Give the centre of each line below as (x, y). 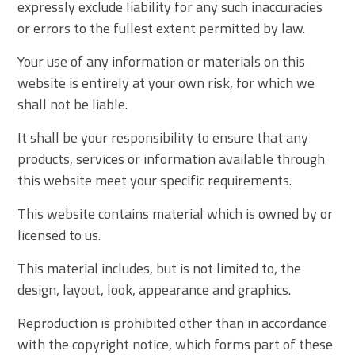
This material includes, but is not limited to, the (160, 268)
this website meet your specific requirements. (155, 180)
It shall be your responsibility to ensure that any (163, 137)
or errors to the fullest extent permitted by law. (162, 28)
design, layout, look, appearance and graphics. (155, 289)
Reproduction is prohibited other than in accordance (173, 323)
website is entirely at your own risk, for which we (166, 82)
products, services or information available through (172, 158)
